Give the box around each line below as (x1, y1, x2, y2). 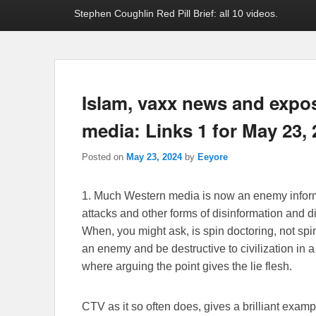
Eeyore (197, 152, 228, 163)
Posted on (82, 152, 126, 163)
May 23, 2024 (126, 152, 182, 163)
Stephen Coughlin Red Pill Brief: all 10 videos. (74, 7, 278, 19)
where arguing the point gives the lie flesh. (82, 260, 292, 273)
